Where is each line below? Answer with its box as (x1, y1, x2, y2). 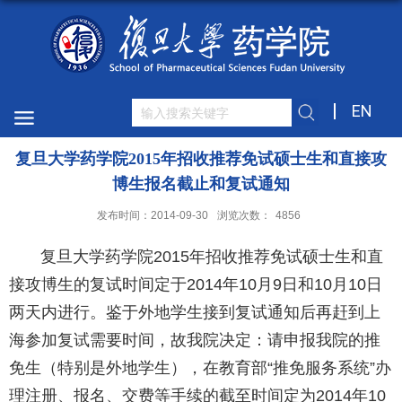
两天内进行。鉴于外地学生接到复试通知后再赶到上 (9, 303, 380, 321)
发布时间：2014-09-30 (97, 209, 208, 222)
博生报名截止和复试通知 (112, 175, 290, 193)
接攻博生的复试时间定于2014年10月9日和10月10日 (9, 275, 382, 293)
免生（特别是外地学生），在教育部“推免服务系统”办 (9, 359, 391, 377)
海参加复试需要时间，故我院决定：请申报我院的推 (9, 331, 380, 349)
